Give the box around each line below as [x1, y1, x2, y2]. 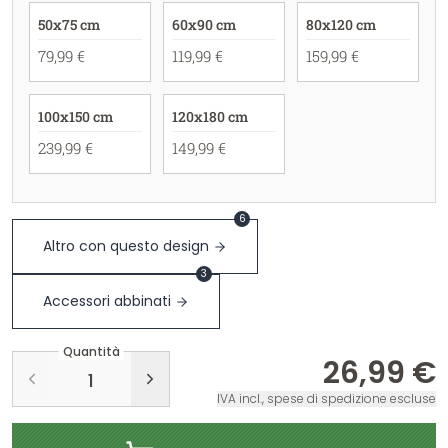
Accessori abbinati [43, 291, 171, 311]
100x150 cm [38, 107, 113, 126]
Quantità [62, 343, 120, 361]
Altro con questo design [43, 236, 209, 256]
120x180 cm [171, 107, 248, 126]
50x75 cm [38, 15, 100, 34]
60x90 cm [171, 15, 236, 34]
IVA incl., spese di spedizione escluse [217, 390, 436, 407]
